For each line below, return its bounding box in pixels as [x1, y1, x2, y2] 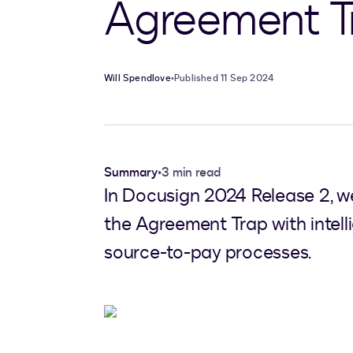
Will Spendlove [104, 72, 171, 85]
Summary [104, 164, 158, 182]
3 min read [162, 164, 221, 182]
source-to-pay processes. [104, 240, 311, 266]
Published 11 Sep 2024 [174, 72, 274, 85]
